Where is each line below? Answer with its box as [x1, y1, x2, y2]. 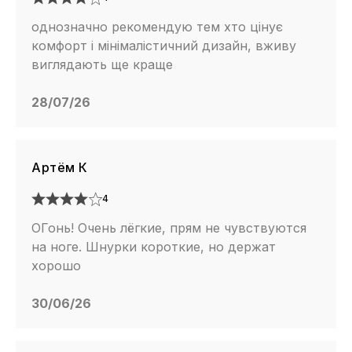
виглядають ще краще [31, 56, 173, 72]
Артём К [31, 159, 88, 175]
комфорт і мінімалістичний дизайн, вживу [31, 37, 296, 53]
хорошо [31, 257, 81, 273]
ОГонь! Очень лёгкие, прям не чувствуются [31, 219, 306, 236]
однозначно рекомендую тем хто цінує [31, 18, 283, 35]
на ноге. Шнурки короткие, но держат [31, 238, 276, 255]
